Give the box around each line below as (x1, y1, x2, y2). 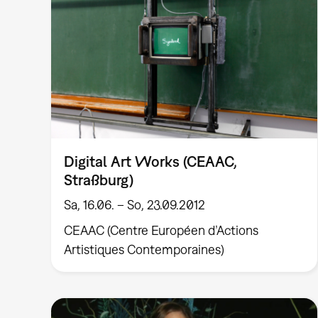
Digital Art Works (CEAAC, (64, 152, 238, 170)
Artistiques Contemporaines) (64, 242, 225, 258)
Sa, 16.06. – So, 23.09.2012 (64, 197, 206, 212)
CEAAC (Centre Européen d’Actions (64, 223, 259, 238)
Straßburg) (64, 170, 134, 188)
